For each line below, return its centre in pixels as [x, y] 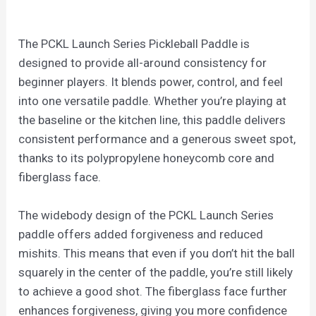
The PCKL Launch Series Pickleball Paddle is [134, 44]
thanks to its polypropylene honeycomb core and [147, 158]
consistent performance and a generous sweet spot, [157, 139]
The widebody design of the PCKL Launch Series [146, 215]
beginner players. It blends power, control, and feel [151, 82]
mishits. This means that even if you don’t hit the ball [157, 254]
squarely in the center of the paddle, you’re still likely [156, 273]
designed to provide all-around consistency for [143, 63]
